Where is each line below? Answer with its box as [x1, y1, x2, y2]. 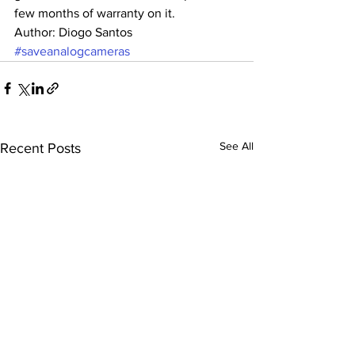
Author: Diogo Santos [14, 25, 132, 39]
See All [219, 139, 254, 152]
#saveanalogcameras [14, 44, 130, 58]
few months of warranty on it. [14, 6, 175, 20]
